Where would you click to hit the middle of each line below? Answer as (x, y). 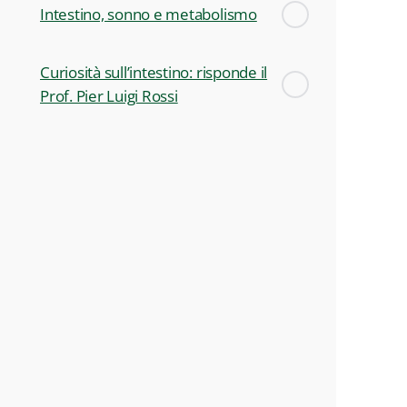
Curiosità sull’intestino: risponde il (154, 72)
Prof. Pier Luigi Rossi (109, 95)
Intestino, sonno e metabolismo (149, 14)
